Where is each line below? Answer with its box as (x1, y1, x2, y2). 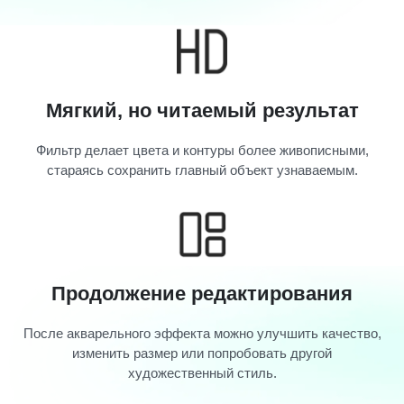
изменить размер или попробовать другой (72, 345, 332, 362)
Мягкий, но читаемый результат (45, 99, 359, 123)
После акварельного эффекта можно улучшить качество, (23, 326, 381, 342)
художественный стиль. (127, 365, 277, 381)
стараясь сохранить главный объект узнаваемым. (46, 162, 358, 179)
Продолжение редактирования (51, 282, 353, 306)
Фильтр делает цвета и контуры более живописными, (35, 142, 369, 159)
